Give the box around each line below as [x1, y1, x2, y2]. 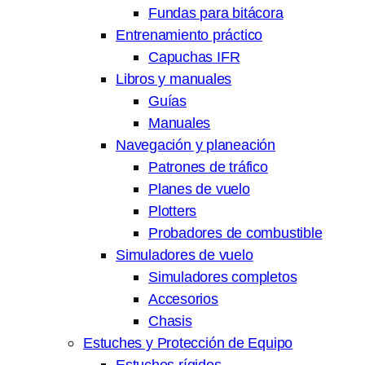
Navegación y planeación [116, 136, 275, 154]
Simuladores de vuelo [116, 246, 253, 264]
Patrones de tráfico [148, 158, 268, 176]
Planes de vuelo [148, 180, 250, 198]
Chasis [148, 312, 192, 330]
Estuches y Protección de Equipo [83, 334, 293, 352]
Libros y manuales [116, 70, 232, 88]
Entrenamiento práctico [116, 26, 263, 44]
